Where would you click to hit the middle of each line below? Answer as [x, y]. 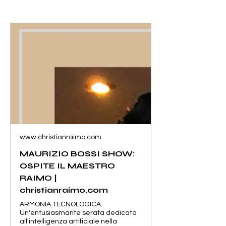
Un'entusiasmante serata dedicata [78, 213]
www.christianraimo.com [61, 137]
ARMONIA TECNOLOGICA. [61, 204]
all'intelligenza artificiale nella [68, 221]
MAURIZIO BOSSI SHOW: [77, 154]
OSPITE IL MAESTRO [67, 166]
